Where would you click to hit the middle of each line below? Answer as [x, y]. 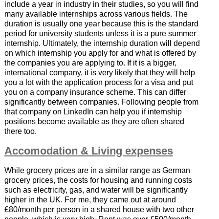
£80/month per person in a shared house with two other [99, 210]
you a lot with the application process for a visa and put [99, 83]
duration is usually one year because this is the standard [101, 24]
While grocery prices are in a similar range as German [97, 171]
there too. [20, 131]
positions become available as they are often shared [94, 122]
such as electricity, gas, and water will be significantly [96, 190]
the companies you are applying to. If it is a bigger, [90, 63]
